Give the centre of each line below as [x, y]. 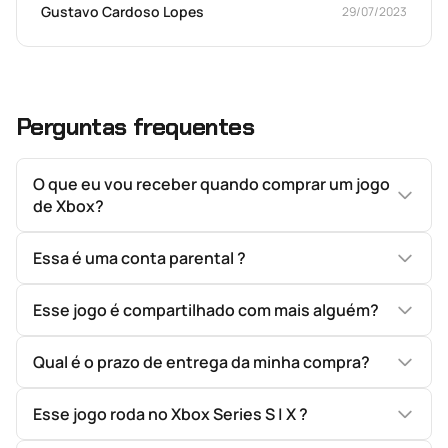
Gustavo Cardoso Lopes [122, 11]
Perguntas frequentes [135, 126]
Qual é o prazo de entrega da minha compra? [201, 362]
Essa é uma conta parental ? [139, 258]
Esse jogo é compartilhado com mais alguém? [206, 310]
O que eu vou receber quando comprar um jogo [211, 184]
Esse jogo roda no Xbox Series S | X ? [170, 414]
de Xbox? [68, 206]
